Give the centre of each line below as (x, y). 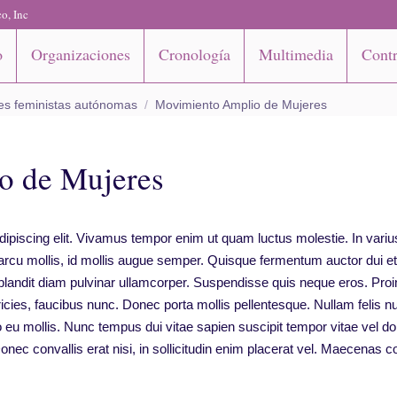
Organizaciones (80, 54)
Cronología (194, 54)
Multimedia (296, 54)
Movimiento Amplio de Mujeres (241, 105)
